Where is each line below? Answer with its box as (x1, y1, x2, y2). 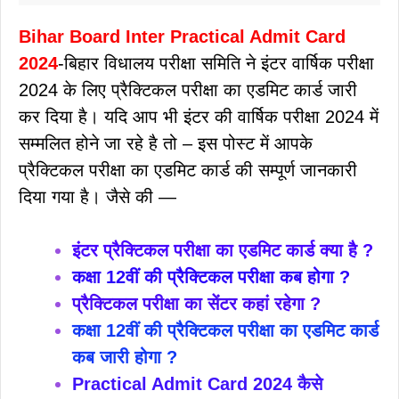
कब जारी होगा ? (72, 346, 177, 367)
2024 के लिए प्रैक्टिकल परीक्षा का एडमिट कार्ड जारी (19, 79, 357, 100)
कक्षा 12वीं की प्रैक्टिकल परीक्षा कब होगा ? (72, 266, 350, 287)
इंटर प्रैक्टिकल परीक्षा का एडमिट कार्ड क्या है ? (72, 240, 373, 260)
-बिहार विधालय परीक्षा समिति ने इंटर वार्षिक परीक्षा (58, 53, 374, 73)
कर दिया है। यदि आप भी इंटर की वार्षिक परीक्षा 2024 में (19, 106, 379, 126)
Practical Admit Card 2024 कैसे (72, 373, 322, 394)
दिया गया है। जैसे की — (19, 186, 176, 207)
